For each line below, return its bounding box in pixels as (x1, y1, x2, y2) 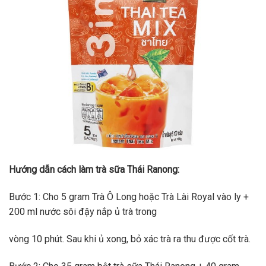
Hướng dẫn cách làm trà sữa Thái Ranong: (9, 164, 179, 176)
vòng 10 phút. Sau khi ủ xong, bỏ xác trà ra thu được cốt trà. (9, 233, 251, 245)
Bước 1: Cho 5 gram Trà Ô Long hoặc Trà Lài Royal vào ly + (9, 191, 249, 203)
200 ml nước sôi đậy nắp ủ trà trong (9, 206, 157, 218)
